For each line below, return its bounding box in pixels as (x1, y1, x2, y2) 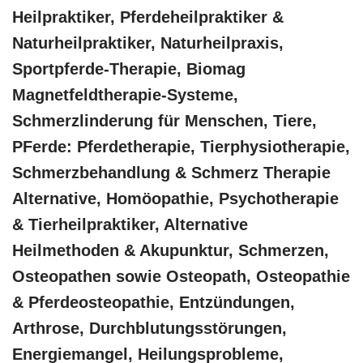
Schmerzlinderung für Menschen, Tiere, (12, 111, 317, 130)
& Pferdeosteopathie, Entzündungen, (12, 293, 295, 311)
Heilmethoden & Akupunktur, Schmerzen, (12, 241, 329, 259)
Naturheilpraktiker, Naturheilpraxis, (12, 33, 284, 52)
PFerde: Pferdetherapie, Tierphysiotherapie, (12, 137, 350, 156)
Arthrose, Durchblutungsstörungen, (12, 318, 287, 337)
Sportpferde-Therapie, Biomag (12, 59, 246, 78)
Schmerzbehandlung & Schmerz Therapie (12, 163, 331, 181)
